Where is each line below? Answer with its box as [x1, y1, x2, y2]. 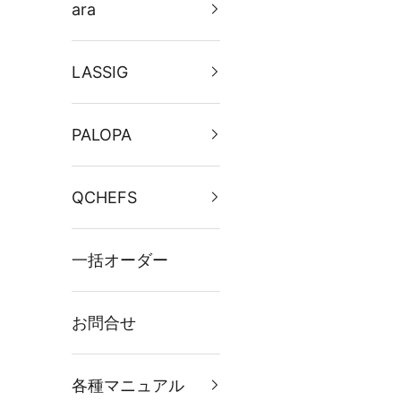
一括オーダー [72, 250, 168, 269]
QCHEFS [72, 187, 137, 207]
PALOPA [72, 124, 132, 144]
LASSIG [72, 62, 128, 81]
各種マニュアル [72, 375, 184, 395]
